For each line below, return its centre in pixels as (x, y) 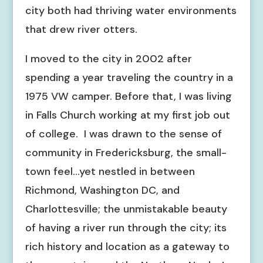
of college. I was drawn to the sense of (123, 134)
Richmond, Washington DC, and (102, 190)
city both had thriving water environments (131, 11)
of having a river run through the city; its (126, 228)
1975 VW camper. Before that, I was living (128, 96)
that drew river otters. (81, 29)
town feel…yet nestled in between (110, 171)
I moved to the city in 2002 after (108, 59)
